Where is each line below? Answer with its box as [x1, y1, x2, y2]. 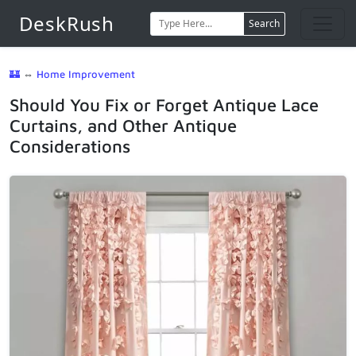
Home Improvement [37, 68, 135, 81]
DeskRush [18, 10, 114, 37]
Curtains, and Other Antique [10, 115, 237, 137]
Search [249, 16, 281, 30]
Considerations [10, 136, 130, 157]
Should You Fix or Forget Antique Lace [10, 95, 319, 116]
